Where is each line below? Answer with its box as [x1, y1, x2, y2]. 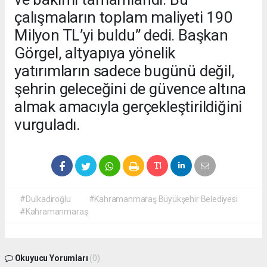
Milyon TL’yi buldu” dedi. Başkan [14, 26, 228, 45]
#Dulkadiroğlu [20, 194, 71, 204]
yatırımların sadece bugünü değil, [14, 62, 235, 80]
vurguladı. [14, 116, 80, 134]
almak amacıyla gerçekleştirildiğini [14, 98, 243, 116]
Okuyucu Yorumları [13, 253, 90, 263]
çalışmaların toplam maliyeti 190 [14, 8, 233, 27]
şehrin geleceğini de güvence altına [14, 80, 247, 98]
